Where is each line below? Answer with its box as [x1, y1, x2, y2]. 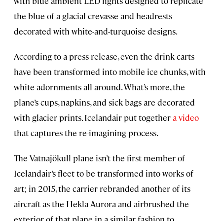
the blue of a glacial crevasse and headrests [14, 10, 172, 22]
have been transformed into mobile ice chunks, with [14, 66, 206, 77]
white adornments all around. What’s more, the [14, 81, 185, 93]
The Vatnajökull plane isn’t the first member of [14, 152, 185, 164]
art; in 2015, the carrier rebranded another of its [14, 183, 190, 194]
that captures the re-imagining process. [14, 127, 158, 139]
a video [173, 112, 199, 123]
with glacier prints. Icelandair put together [14, 112, 173, 123]
